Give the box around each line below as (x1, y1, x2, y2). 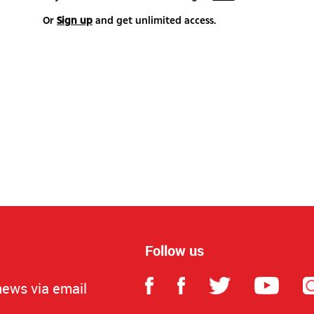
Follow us (144, 240, 204, 260)
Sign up (56, 13, 93, 27)
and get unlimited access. (92, 13, 216, 27)
